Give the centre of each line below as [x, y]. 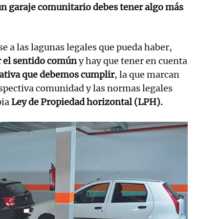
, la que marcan [147, 74]
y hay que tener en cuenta [132, 61]
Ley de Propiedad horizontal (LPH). [87, 102]
